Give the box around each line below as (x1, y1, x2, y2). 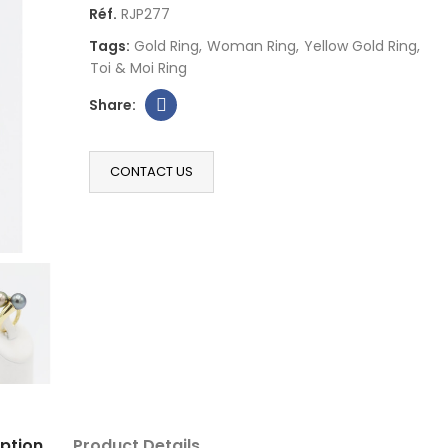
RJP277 (121, 4, 170, 24)
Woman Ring (207, 36, 296, 56)
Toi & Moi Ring (90, 58, 187, 78)
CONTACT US (110, 162, 193, 181)
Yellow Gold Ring (304, 36, 417, 56)
